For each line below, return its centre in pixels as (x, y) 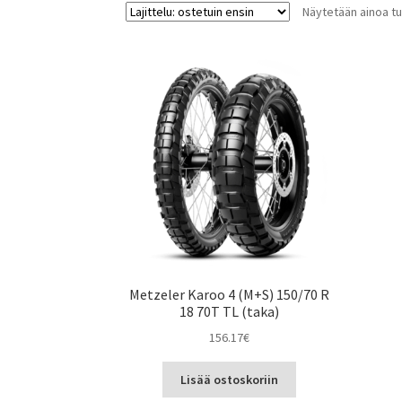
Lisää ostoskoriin (230, 380)
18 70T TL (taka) (230, 311)
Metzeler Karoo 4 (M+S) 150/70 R (230, 294)
